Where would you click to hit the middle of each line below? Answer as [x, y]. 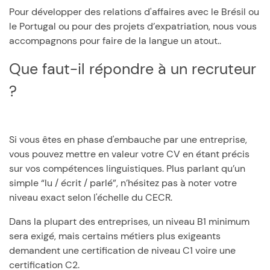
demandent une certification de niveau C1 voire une [122, 250]
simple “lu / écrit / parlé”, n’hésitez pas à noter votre [123, 183]
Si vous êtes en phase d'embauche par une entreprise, [128, 140]
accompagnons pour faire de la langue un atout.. [115, 41]
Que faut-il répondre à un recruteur [15, 69]
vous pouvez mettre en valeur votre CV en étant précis [129, 154]
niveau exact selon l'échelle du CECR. [91, 197]
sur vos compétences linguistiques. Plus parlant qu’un [127, 168]
